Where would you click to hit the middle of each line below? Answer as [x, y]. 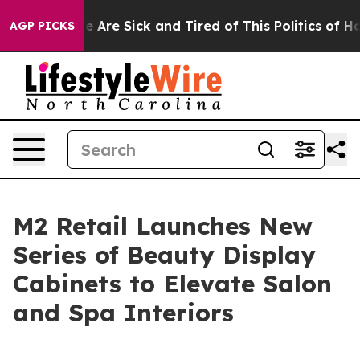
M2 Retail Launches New [163, 226]
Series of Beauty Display [164, 255]
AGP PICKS [42, 26]
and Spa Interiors [123, 313]
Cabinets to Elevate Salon [172, 284]
